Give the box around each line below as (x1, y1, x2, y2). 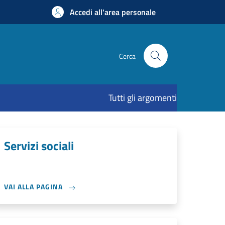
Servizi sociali (4, 137, 74, 155)
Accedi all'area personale (70, 6, 156, 18)
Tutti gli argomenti (108, 91, 177, 104)
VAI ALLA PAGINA (4, 181, 65, 192)
